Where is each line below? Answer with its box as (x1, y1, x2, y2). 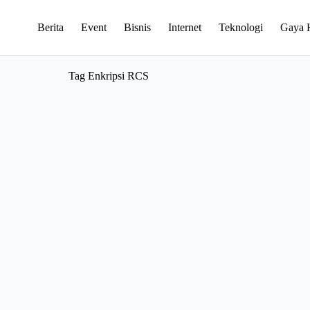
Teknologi (218, 21, 263, 33)
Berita (37, 21, 64, 33)
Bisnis (123, 21, 151, 33)
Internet (167, 21, 201, 33)
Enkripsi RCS (84, 70, 149, 82)
